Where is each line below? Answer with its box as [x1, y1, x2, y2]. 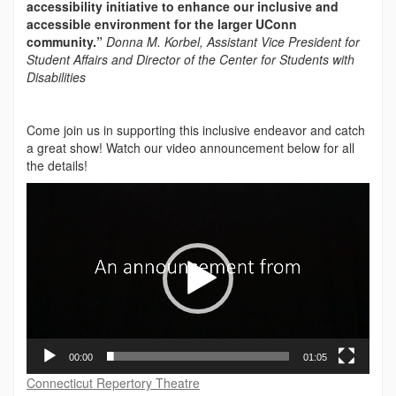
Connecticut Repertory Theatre [27, 374, 200, 392]
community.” [27, 32, 106, 50]
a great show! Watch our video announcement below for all [27, 138, 354, 156]
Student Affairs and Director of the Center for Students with [27, 49, 354, 68]
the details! [27, 156, 88, 174]
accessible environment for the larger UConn [27, 14, 297, 33]
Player [26, 199, 61, 217]
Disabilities [27, 67, 86, 86]
